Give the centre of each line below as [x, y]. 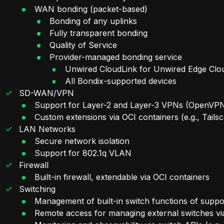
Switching [37, 189]
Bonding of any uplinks [93, 21]
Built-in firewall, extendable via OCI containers [122, 177]
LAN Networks [47, 129]
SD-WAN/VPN [47, 93]
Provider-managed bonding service [116, 57]
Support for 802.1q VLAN [83, 153]
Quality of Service [83, 45]
